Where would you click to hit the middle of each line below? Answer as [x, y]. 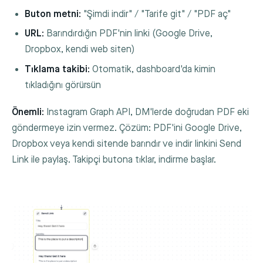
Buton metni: [53, 14]
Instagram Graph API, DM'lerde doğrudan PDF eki [146, 112]
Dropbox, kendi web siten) [80, 50]
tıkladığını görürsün [63, 85]
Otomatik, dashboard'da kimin [153, 69]
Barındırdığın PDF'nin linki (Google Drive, [129, 34]
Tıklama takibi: [58, 69]
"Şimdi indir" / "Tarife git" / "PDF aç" [156, 14]
